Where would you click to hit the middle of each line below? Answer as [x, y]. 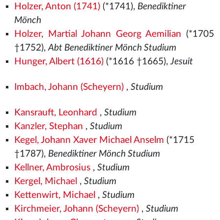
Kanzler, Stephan [48, 126]
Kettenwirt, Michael [55, 195]
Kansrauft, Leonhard [55, 113]
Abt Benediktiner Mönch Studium [112, 48]
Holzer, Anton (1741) [57, 7]
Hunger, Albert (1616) [59, 62]
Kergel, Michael [45, 181]
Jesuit [181, 62]
